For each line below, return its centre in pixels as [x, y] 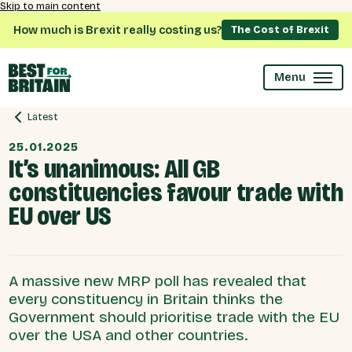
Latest [43, 117]
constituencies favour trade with [176, 192]
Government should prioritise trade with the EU [174, 317]
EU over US [60, 216]
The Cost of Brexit [280, 29]
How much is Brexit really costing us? [117, 30]
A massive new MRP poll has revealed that [158, 280]
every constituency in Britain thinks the [146, 299]
